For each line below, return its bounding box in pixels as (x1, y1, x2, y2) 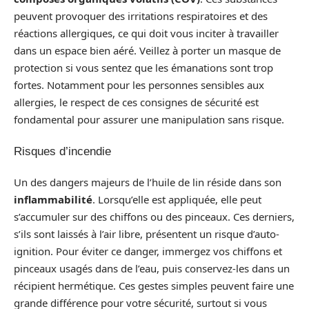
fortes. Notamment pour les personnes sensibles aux (14, 78, 264, 92)
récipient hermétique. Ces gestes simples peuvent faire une (14, 279, 294, 292)
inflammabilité (14, 192, 92, 206)
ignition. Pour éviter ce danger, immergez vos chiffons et (14, 244, 282, 258)
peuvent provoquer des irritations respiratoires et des (14, 9, 268, 23)
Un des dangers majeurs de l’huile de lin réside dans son (14, 175, 281, 189)
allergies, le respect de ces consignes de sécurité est (14, 95, 259, 109)
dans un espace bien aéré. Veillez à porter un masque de (14, 43, 281, 57)
